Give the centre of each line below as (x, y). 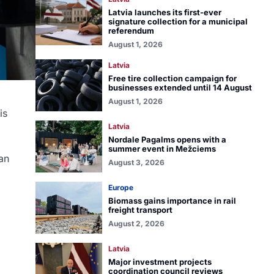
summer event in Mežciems (162, 149)
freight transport (140, 210)
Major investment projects (160, 262)
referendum (131, 31)
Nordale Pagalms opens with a (167, 139)
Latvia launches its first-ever (165, 12)
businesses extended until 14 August (180, 87)
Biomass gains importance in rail (172, 201)
